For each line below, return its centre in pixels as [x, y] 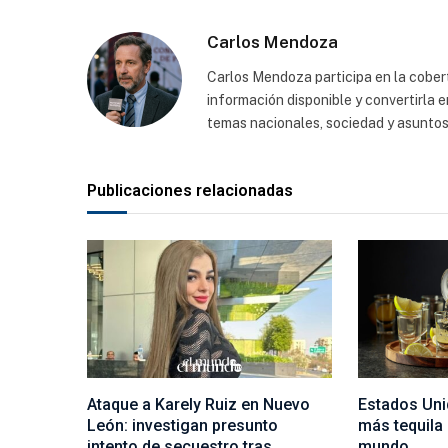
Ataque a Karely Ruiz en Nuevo [198, 404]
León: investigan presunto [182, 425]
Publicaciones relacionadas [190, 191]
